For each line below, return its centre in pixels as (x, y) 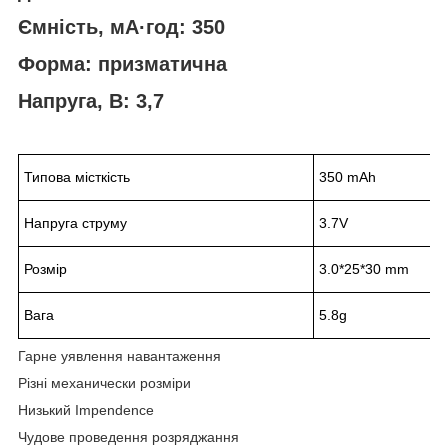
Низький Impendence (86, 410)
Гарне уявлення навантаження (119, 356)
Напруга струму (75, 223)
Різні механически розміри (104, 383)
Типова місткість (77, 177)
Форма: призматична (122, 63)
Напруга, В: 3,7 (91, 100)
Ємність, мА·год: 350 (121, 27)
